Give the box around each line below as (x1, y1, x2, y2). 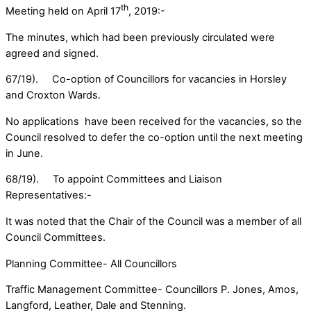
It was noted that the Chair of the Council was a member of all (6, 215, 301, 228)
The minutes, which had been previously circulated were (6, 31, 275, 44)
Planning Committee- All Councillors (6, 257, 177, 270)
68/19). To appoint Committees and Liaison (6, 173, 222, 186)
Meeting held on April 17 (6, 5, 121, 18)
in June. (6, 146, 43, 160)
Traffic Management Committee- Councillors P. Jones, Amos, (6, 283, 299, 296)
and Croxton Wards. (6, 89, 101, 102)
